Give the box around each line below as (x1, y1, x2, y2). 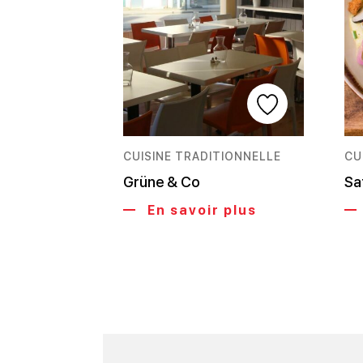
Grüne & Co (123, 173, 200, 190)
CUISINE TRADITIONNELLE (123, 149, 281, 163)
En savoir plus (143, 202, 257, 218)
